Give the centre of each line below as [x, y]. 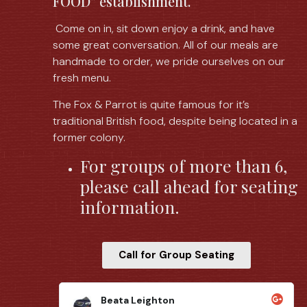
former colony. [89, 137]
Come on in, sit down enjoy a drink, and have [164, 29]
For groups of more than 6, [184, 166]
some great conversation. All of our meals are [166, 45]
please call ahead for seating [189, 186]
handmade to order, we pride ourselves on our [169, 62]
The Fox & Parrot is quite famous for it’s [151, 104]
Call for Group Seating [177, 255]
